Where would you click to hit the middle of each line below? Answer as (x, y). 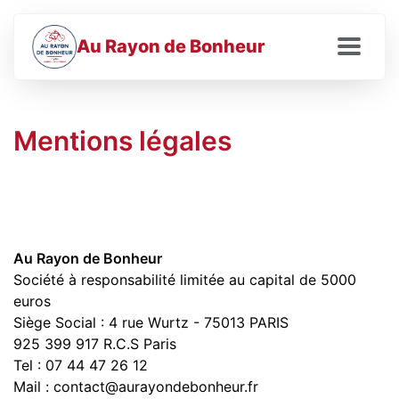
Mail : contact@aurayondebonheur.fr (136, 387)
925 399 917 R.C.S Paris (95, 344)
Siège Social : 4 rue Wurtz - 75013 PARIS (151, 322)
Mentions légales (122, 141)
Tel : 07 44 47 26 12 (81, 365)
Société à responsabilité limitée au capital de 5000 (185, 280)
